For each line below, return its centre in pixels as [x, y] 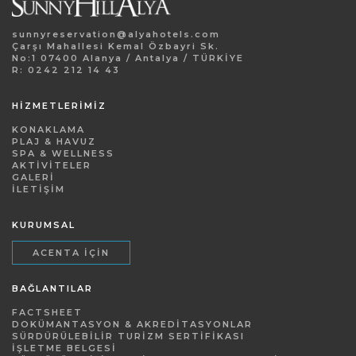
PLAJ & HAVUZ [54, 141]
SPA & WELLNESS [63, 153]
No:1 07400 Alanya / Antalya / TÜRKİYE [128, 58]
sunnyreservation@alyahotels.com [116, 34]
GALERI [33, 177]
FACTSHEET [47, 312]
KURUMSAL [44, 224]
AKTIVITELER [52, 165]
